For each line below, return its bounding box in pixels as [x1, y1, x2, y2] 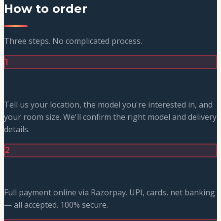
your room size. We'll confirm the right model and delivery [4, 111, 217, 122]
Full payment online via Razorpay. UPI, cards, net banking [4, 187, 215, 198]
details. [4, 123, 30, 135]
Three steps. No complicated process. [4, 36, 142, 47]
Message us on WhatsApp [4, 78, 131, 90]
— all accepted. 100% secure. [4, 199, 108, 211]
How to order [4, 1, 87, 16]
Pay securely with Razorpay [4, 166, 139, 178]
